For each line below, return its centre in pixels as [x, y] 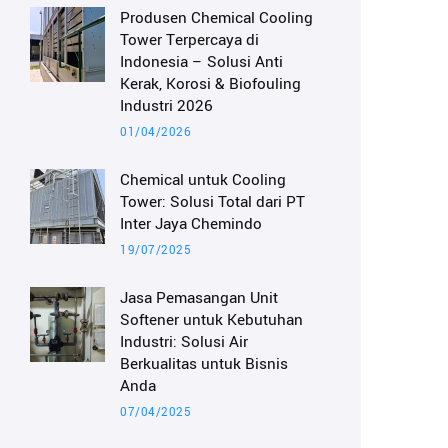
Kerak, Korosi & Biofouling [210, 84]
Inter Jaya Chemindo [191, 224]
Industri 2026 [166, 106]
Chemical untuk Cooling [203, 180]
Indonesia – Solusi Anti [201, 62]
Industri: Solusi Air [184, 342]
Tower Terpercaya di [189, 40]
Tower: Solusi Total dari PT [212, 202]
